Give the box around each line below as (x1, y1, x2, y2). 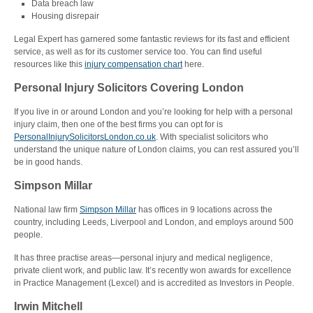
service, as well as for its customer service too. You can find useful (14, 47, 262, 57)
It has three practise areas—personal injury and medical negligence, (14, 253, 272, 263)
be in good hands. (14, 157, 82, 167)
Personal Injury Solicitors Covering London (14, 82, 244, 94)
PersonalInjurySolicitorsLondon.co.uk (14, 132, 156, 142)
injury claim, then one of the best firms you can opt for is (14, 119, 223, 129)
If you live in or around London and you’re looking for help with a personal (14, 107, 293, 117)
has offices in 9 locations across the (136, 205, 272, 214)
